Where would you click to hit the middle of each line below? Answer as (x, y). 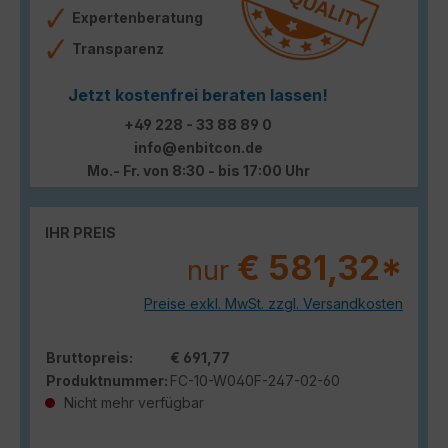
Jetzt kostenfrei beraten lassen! (198, 94)
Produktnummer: (107, 380)
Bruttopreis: (89, 357)
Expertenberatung (137, 17)
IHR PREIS (80, 232)
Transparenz (119, 48)
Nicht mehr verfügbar (132, 402)
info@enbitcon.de (198, 147)
